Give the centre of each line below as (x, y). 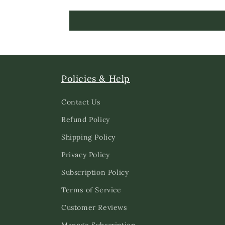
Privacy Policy (86, 155)
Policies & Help (96, 79)
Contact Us (81, 102)
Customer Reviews (94, 207)
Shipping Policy (88, 137)
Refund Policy (86, 120)
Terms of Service (91, 190)
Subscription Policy (95, 172)
